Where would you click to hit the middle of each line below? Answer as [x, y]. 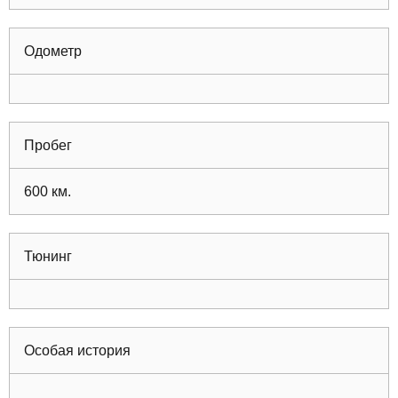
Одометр [53, 52]
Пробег [48, 146]
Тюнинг [48, 257]
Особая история [77, 351]
